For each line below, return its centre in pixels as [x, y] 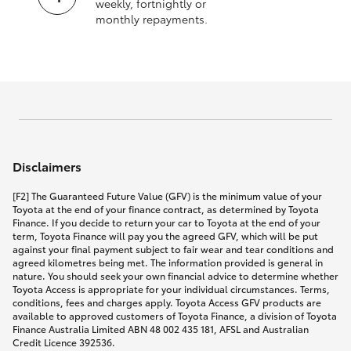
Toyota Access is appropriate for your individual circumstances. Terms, [171, 288]
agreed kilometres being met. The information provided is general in [168, 262]
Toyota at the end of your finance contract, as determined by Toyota [166, 208]
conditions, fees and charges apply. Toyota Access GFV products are [167, 302]
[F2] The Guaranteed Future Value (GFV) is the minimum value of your [167, 195]
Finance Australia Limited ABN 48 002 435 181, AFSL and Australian [161, 328]
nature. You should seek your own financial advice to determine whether [175, 275]
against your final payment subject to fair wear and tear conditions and [173, 248]
